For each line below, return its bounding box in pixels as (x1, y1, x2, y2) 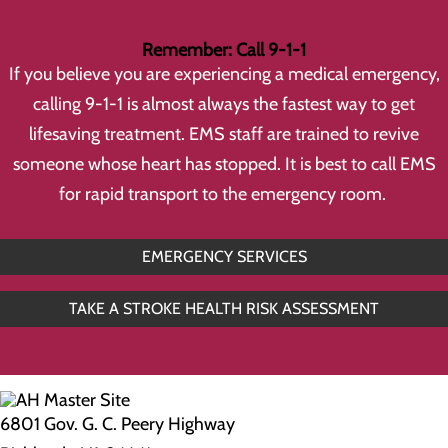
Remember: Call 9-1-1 (142, 39, 306, 61)
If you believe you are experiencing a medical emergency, (8, 63, 440, 85)
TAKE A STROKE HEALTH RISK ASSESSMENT (69, 299, 379, 318)
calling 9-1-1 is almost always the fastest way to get (33, 93, 415, 115)
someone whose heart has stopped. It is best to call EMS (12, 153, 436, 175)
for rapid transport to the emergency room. (58, 183, 390, 205)
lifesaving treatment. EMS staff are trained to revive (29, 123, 419, 145)
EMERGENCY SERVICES (141, 247, 307, 266)
